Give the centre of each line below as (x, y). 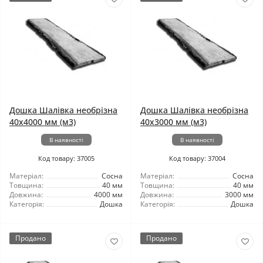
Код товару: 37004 (197, 158)
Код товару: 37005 (66, 158)
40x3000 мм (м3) (173, 122)
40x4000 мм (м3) (43, 122)
